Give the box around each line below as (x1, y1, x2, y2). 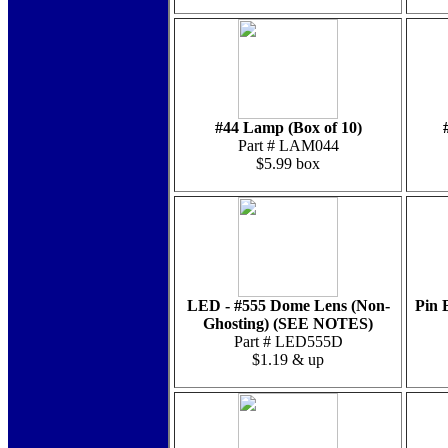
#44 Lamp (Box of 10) (214, 119, 362, 136)
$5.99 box (256, 155, 320, 172)
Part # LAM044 (237, 137, 339, 154)
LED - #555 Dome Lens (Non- (186, 297, 390, 314)
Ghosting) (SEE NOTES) (203, 315, 373, 332)
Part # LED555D (233, 333, 343, 350)
